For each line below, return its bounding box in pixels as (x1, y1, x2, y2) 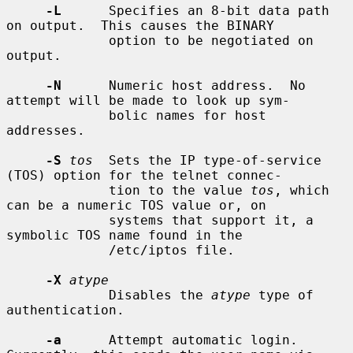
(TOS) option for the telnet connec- (6, 167, 282, 183)
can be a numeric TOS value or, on (6, 197, 266, 213)
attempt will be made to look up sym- (6, 92, 290, 108)
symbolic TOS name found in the (6, 227, 243, 243)
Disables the (109, 287, 211, 303)
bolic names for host (6, 107, 109, 123)
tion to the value (109, 182, 251, 198)
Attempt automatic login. (61, 332, 298, 347)
